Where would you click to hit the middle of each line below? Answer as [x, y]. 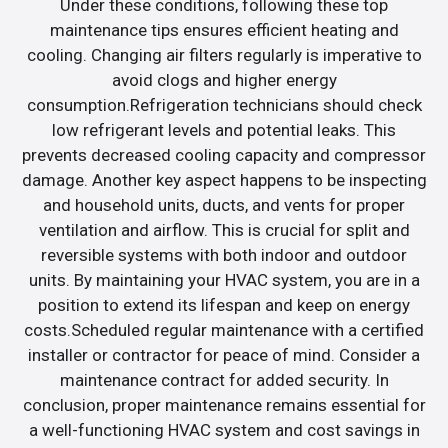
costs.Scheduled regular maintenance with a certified [224, 330]
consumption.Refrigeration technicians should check [224, 105]
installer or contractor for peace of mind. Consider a [224, 355]
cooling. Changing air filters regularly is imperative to [224, 55]
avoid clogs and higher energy [224, 80]
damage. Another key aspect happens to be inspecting [224, 180]
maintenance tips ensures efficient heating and [224, 30]
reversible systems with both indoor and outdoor [224, 255]
